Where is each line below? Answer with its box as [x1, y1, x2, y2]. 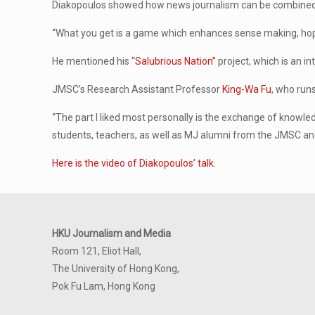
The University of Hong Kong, [52, 263, 179, 274]
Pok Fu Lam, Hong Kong [52, 281, 155, 292]
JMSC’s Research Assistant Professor [52, 84, 223, 95]
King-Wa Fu [222, 84, 272, 95]
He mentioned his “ [52, 56, 136, 67]
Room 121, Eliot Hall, [52, 245, 141, 257]
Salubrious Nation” [135, 56, 217, 67]
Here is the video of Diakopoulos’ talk [52, 157, 214, 169]
